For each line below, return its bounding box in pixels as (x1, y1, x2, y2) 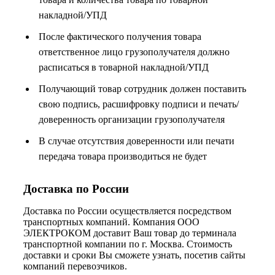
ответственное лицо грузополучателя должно (39, 46, 230, 57)
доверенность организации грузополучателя (39, 114, 225, 125)
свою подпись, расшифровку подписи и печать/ (39, 98, 239, 109)
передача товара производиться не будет (39, 150, 207, 161)
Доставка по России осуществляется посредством (23, 205, 231, 216)
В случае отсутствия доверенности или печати (39, 135, 234, 146)
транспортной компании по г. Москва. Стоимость (23, 238, 232, 249)
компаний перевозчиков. (23, 260, 127, 271)
